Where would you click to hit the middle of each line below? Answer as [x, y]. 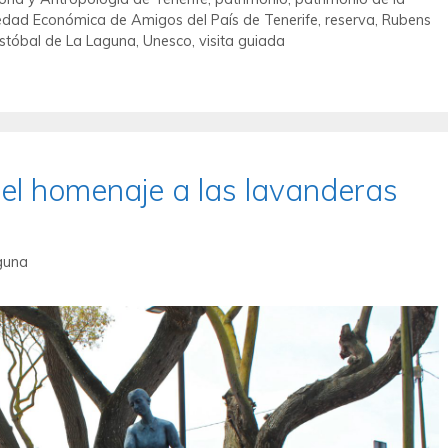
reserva [350, 19]
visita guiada [242, 40]
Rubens [406, 19]
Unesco [167, 40]
